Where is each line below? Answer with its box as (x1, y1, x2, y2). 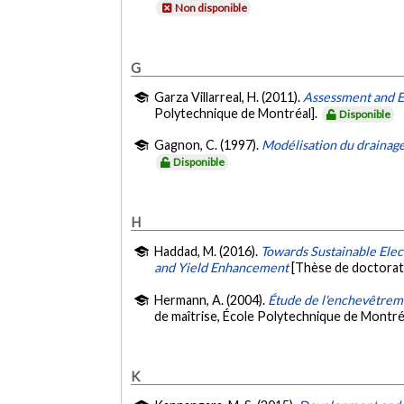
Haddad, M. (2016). (154, 243, 262, 260)
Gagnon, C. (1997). (154, 137, 262, 153)
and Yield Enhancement (154, 260, 289, 276)
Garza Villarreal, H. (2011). (154, 89, 304, 106)
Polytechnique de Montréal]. (154, 106, 321, 122)
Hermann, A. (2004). (154, 291, 269, 308)
